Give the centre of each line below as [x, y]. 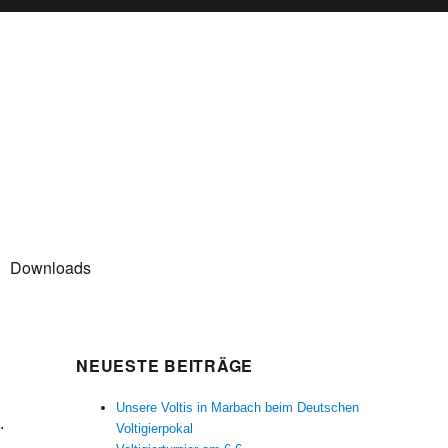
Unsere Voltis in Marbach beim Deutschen [238, 407]
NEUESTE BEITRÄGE [164, 365]
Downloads [50, 267]
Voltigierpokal [155, 428]
